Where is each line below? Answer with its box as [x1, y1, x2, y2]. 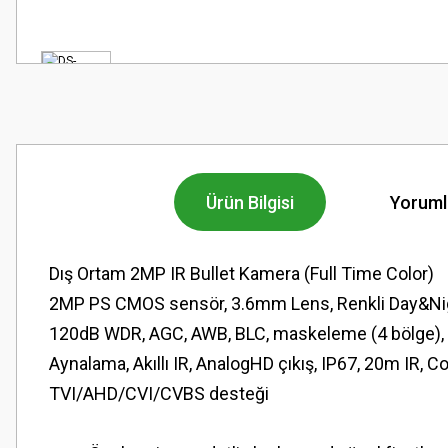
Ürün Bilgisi [205, 191, 294, 213]
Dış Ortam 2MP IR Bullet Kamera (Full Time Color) [49, 263, 434, 284]
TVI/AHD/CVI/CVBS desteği [49, 383, 269, 404]
